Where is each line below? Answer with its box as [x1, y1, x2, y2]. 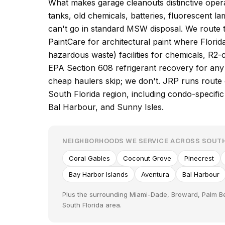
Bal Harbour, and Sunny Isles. [48, 102, 164, 112]
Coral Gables [69, 154, 110, 162]
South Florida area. [62, 201, 122, 209]
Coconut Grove [123, 154, 171, 162]
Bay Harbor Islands [69, 170, 128, 178]
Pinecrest [184, 154, 214, 162]
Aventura [141, 170, 169, 178]
